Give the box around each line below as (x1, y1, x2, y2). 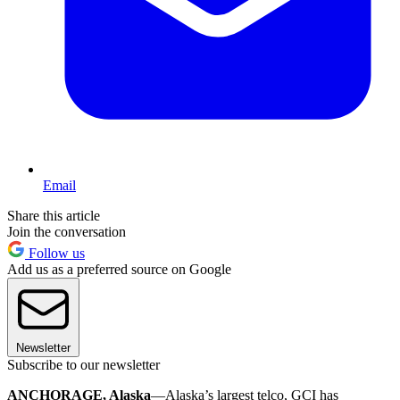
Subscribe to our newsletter (7, 356, 160, 372)
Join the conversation (7, 223, 126, 239)
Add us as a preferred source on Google (7, 261, 231, 277)
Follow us (25, 245, 85, 261)
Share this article (7, 207, 100, 223)
